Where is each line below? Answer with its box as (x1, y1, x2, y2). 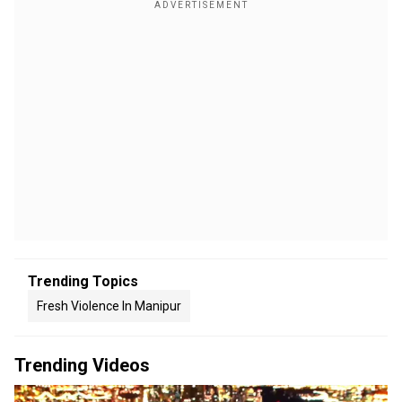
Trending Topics (28, 273, 138, 290)
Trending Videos (14, 354, 150, 376)
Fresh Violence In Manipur (37, 299, 181, 313)
